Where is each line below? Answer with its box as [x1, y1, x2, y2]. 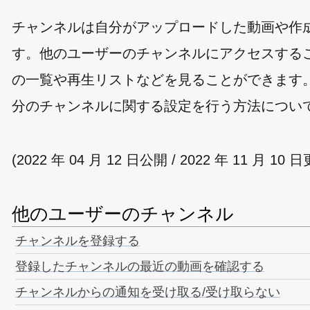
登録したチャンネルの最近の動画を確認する [15, 259, 264, 273]
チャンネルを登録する [15, 234, 140, 248]
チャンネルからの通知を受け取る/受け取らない [15, 285, 280, 299]
